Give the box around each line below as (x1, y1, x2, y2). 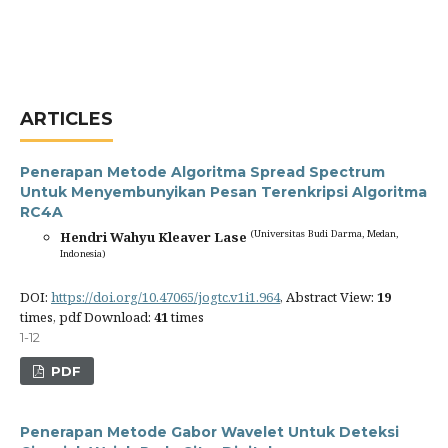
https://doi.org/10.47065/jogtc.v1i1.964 (51, 288, 280, 306)
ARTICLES (20, 108, 113, 130)
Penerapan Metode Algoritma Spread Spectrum (20, 163, 385, 181)
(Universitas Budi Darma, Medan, (250, 227, 398, 241)
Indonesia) (60, 247, 106, 261)
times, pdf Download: (20, 308, 154, 326)
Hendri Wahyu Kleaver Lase (60, 228, 247, 246)
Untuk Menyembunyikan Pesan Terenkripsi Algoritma (20, 183, 427, 201)
